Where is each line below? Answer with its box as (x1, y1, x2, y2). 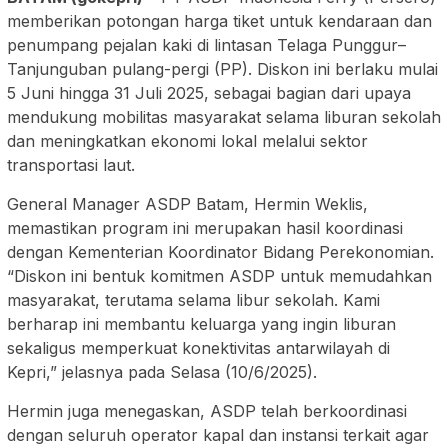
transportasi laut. (7, 155, 135, 176)
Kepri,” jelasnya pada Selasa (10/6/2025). (7, 362, 317, 383)
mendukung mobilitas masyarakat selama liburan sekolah (7, 107, 441, 128)
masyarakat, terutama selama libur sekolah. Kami (7, 290, 380, 311)
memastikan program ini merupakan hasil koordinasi (7, 218, 403, 239)
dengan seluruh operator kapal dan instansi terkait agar (7, 425, 429, 446)
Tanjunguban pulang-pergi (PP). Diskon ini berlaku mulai (7, 59, 438, 80)
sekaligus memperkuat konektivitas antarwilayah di (7, 338, 390, 359)
